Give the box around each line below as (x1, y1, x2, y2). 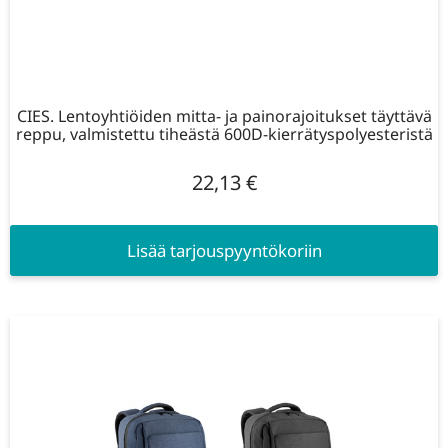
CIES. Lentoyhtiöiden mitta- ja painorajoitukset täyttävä (16, 105, 432, 128)
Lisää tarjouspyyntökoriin (126, 238, 322, 262)
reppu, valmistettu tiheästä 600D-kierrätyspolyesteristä (15, 123, 433, 146)
